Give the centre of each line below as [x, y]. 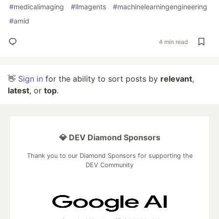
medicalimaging [39, 7]
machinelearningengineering [162, 7]
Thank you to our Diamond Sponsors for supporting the [109, 156]
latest [19, 90]
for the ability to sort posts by [102, 79]
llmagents [91, 7]
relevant [176, 79]
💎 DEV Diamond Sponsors [109, 137]
